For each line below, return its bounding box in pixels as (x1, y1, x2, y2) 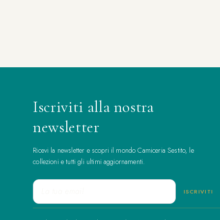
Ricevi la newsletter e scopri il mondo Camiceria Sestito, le (33, 145, 194, 156)
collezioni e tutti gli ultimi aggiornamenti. (33, 157, 145, 167)
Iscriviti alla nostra (33, 97, 154, 117)
